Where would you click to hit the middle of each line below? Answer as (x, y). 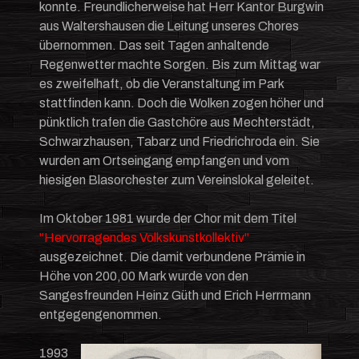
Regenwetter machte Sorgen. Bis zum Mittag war (180, 64)
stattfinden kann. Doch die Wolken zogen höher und (182, 103)
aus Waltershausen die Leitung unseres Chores (169, 26)
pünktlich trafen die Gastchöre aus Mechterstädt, (177, 122)
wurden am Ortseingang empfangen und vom (164, 160)
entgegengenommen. (101, 314)
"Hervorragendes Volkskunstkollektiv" (144, 237)
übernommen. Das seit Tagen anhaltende (154, 45)
